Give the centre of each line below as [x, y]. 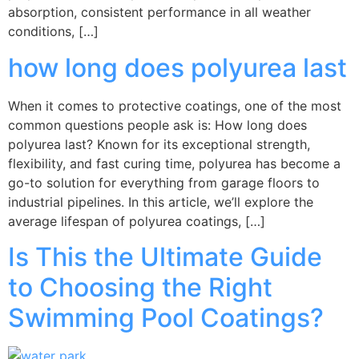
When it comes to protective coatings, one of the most [175, 105]
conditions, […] [53, 32]
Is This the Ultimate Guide [165, 257]
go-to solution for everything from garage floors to [164, 182]
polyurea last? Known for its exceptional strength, [159, 144]
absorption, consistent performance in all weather [159, 12]
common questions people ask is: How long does [157, 125]
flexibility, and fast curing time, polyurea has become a [174, 163]
